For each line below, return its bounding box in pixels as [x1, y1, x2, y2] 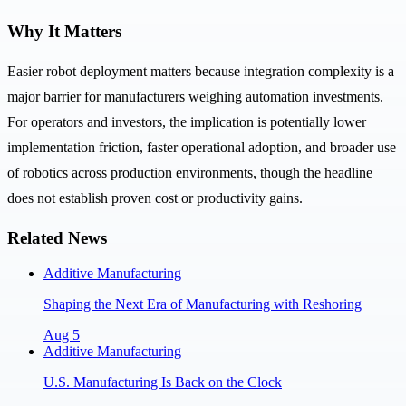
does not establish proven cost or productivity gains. [7, 190, 303, 207]
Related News [7, 227, 107, 247]
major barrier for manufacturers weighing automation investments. [7, 89, 383, 105]
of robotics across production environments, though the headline [7, 165, 372, 181]
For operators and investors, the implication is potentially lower [7, 114, 366, 130]
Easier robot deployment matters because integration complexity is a [7, 63, 394, 80]
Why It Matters [7, 22, 121, 42]
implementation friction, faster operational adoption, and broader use [7, 140, 396, 156]
